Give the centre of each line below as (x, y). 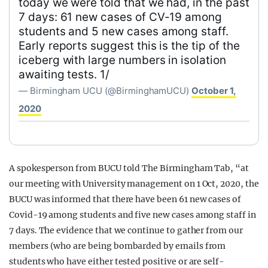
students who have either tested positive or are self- (117, 261)
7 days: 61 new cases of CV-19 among (121, 17)
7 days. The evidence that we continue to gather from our (126, 230)
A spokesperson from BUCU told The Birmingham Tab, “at (129, 168)
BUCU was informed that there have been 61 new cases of (125, 199)
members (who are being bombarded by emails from (118, 246)
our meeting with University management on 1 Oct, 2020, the (134, 184)
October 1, (214, 91)
